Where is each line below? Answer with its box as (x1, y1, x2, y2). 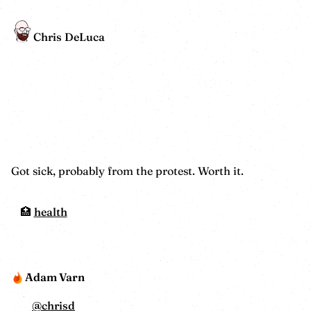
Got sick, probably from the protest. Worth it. (11, 164, 244, 178)
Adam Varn (25, 270, 85, 285)
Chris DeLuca (33, 29, 105, 44)
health (33, 205, 67, 219)
